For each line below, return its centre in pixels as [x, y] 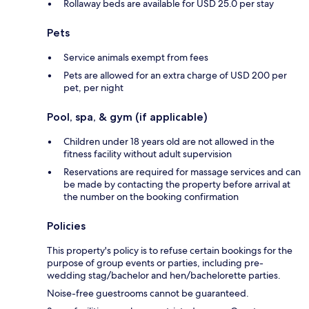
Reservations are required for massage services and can [182, 172]
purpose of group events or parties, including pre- [155, 263]
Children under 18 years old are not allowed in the [169, 142]
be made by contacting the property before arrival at [177, 185]
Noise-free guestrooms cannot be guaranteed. [148, 293]
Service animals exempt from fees [136, 58]
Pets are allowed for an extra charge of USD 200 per [175, 76]
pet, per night [93, 88]
